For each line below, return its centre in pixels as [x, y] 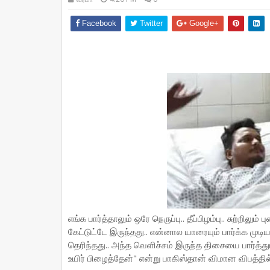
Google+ [203, 23]
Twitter [150, 23]
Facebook [98, 23]
